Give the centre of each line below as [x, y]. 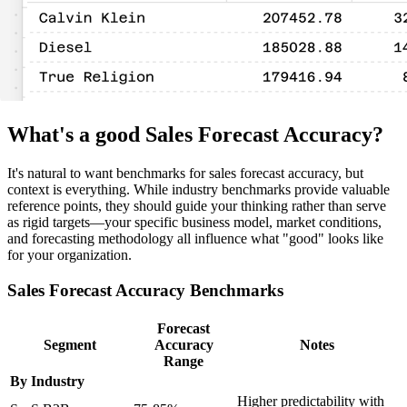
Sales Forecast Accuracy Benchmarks [145, 290]
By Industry [47, 381]
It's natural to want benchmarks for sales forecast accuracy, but [185, 174]
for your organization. [69, 255]
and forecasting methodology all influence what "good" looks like [195, 239]
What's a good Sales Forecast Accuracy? [195, 135]
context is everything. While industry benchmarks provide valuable [199, 190]
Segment [70, 344]
